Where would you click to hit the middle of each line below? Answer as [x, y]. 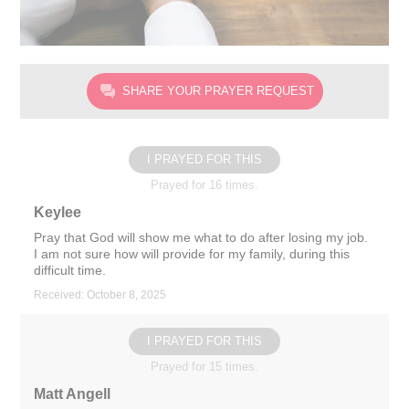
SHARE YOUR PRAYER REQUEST [218, 90]
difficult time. [70, 270]
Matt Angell [73, 393]
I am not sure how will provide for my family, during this [192, 253]
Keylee [58, 212]
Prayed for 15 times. [204, 366]
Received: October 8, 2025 [100, 294]
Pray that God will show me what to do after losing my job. [201, 237]
